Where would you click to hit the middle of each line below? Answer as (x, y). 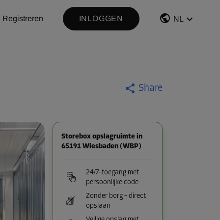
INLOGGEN (101, 18)
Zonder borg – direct (116, 196)
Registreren (23, 18)
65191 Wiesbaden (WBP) (101, 147)
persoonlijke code (112, 182)
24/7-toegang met (112, 173)
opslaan (98, 206)
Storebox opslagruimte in (102, 137)
